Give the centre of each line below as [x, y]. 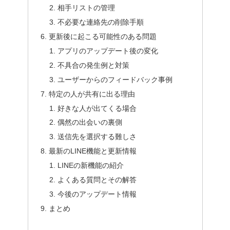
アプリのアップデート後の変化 [108, 51]
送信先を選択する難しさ [97, 137]
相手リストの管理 [87, 8]
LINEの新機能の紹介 [91, 166]
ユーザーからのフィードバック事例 [115, 79]
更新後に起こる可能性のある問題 [102, 37]
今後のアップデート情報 [97, 194]
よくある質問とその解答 [97, 179]
